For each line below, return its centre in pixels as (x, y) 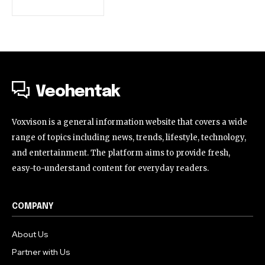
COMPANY (33, 206)
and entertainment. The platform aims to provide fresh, (121, 153)
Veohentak (78, 92)
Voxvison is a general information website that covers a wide (130, 122)
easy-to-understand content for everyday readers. (110, 168)
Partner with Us (41, 252)
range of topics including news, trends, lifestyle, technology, (129, 138)
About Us (30, 234)
